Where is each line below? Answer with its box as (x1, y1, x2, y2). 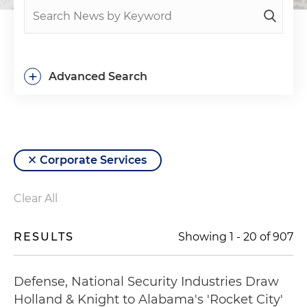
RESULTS (14, 230, 74, 243)
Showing (178, 230, 230, 243)
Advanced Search (49, 70, 147, 83)
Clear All (14, 192, 58, 205)
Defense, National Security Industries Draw (14, 274, 279, 289)
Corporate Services (40, 153, 147, 167)
